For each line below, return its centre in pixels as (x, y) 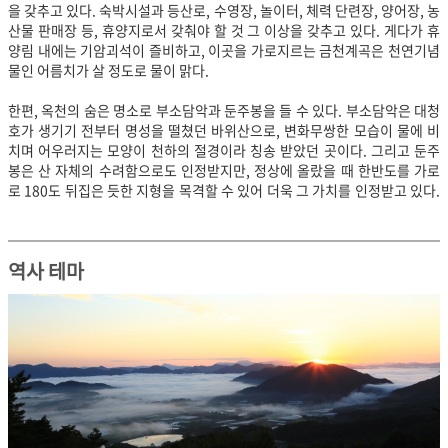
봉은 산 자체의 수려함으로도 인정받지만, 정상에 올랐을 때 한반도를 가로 (224, 170)
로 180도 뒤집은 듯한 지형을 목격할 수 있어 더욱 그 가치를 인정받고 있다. (224, 190)
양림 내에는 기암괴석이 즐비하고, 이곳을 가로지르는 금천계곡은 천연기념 (224, 50)
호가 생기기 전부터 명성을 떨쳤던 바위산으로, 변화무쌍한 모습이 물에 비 (224, 130)
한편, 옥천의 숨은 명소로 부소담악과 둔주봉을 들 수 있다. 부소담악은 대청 (224, 110)
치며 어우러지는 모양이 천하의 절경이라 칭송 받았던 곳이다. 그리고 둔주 (224, 150)
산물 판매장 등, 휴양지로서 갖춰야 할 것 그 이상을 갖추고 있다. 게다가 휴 (224, 30)
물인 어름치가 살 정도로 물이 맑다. (108, 70)
